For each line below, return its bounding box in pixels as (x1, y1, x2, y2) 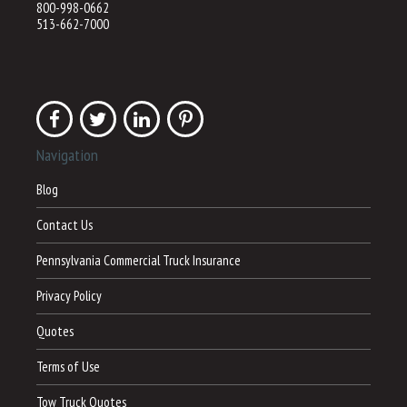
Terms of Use (36, 358, 100, 376)
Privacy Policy (36, 287, 102, 305)
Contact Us (36, 216, 93, 234)
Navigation (36, 144, 98, 166)
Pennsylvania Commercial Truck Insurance (36, 252, 241, 270)
